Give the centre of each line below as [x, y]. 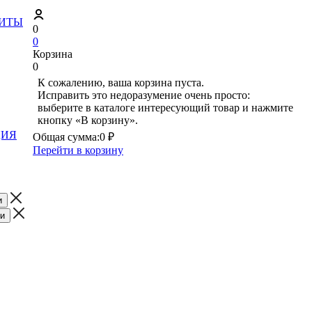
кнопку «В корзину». [88, 120]
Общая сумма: [66, 137]
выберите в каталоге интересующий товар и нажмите [165, 108]
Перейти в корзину [78, 150]
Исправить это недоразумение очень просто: [144, 95]
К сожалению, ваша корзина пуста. [121, 83]
